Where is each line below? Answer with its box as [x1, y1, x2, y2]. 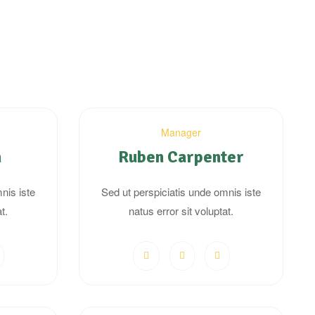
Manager [161, 125, 201, 140]
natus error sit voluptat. [129, 203, 233, 219]
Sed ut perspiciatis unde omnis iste [101, 184, 261, 200]
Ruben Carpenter [118, 146, 244, 168]
